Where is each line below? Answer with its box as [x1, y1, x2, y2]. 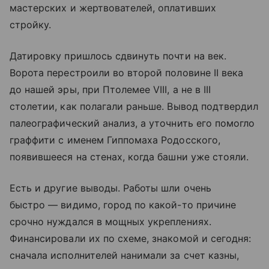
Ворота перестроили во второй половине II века [10, 67, 244, 79]
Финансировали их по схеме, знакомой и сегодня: [10, 232, 252, 245]
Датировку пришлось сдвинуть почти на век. [10, 50, 226, 62]
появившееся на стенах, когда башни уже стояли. [10, 151, 249, 163]
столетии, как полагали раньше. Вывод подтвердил [10, 100, 259, 113]
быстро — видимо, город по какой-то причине [10, 199, 237, 211]
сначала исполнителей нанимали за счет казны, [10, 249, 240, 262]
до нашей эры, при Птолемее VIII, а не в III [10, 83, 211, 96]
